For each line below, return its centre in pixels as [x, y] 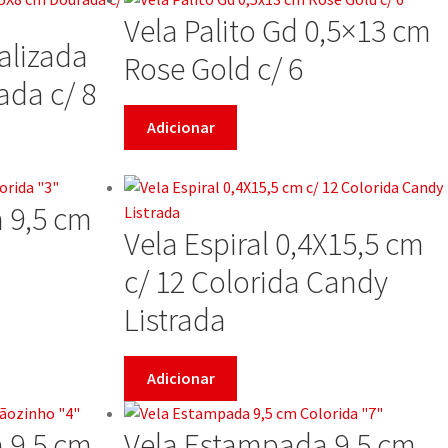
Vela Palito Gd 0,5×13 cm [277, 30]
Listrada [175, 319]
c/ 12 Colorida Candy [256, 281]
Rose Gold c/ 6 [213, 68]
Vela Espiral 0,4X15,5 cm [274, 243]
